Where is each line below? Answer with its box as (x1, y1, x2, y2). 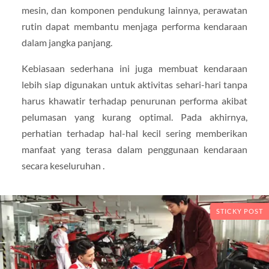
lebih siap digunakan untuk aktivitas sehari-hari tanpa (21, 79, 248, 91)
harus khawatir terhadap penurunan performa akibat (21, 95, 248, 107)
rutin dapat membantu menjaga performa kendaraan (21, 20, 248, 32)
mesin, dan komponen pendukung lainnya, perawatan (21, 4, 248, 16)
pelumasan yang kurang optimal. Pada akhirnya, (21, 111, 248, 123)
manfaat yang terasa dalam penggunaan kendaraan (21, 144, 248, 156)
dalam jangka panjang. (21, 37, 112, 49)
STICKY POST (216, 207, 263, 215)
